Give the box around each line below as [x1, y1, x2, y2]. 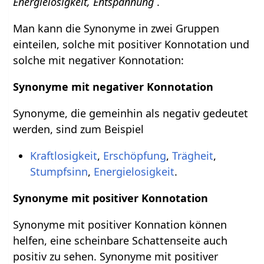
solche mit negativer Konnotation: [13, 52, 184, 67]
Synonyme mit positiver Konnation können [13, 217, 227, 232]
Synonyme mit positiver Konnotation [13, 190, 209, 205]
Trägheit [171, 148, 213, 163]
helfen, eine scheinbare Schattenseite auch [13, 233, 228, 247]
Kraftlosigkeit [29, 148, 97, 163]
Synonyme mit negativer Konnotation [13, 79, 214, 94]
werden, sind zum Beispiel [13, 121, 144, 136]
